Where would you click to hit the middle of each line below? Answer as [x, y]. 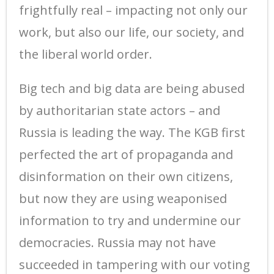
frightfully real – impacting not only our [133, 10]
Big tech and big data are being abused [132, 88]
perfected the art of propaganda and [126, 154]
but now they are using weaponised [123, 198]
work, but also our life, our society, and [131, 32]
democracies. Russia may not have [117, 242]
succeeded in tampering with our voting [135, 264]
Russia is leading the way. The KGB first [132, 132]
